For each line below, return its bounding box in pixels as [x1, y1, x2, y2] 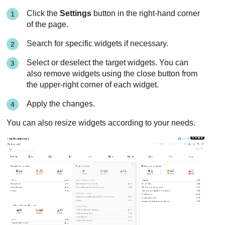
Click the [27, 9, 60, 18]
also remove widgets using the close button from [27, 69, 198, 78]
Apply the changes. [27, 99, 95, 108]
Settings [60, 9, 92, 18]
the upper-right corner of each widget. [27, 80, 159, 89]
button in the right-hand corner [91, 9, 200, 18]
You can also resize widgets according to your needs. [7, 119, 196, 127]
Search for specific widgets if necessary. [27, 39, 169, 48]
